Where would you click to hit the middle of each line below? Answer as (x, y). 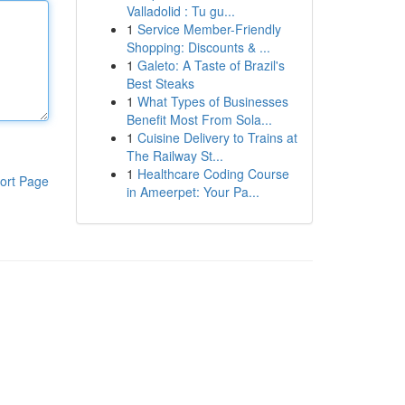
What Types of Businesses (212, 101)
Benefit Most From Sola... (199, 119)
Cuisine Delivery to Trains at (217, 137)
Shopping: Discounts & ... (198, 47)
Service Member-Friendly (209, 29)
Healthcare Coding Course (213, 174)
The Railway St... (174, 155)
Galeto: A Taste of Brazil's (211, 65)
